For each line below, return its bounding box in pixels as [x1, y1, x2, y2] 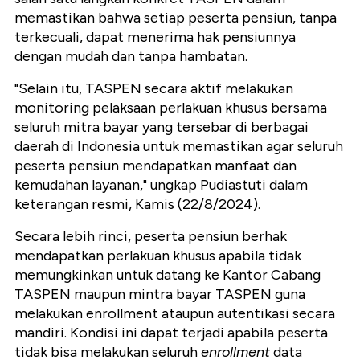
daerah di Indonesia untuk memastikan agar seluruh [14, 137, 343, 156]
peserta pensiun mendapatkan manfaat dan [14, 157, 297, 175]
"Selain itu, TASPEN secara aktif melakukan [14, 80, 293, 98]
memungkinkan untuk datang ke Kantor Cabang [14, 266, 321, 284]
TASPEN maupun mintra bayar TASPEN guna [14, 285, 305, 304]
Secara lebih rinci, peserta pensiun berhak [14, 227, 287, 246]
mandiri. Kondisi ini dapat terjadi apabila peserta [14, 324, 328, 342]
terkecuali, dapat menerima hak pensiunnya [14, 28, 296, 47]
